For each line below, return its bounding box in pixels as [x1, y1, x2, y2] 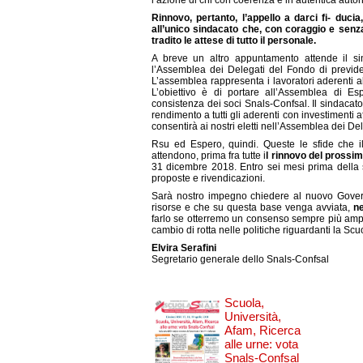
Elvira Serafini [152, 242, 216, 254]
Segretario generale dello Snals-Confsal [152, 254, 329, 265]
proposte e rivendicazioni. [152, 173, 265, 184]
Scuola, [224, 296, 264, 310]
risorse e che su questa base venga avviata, [152, 202, 353, 213]
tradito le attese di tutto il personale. [152, 35, 316, 46]
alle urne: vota [224, 337, 298, 351]
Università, [224, 310, 281, 323]
